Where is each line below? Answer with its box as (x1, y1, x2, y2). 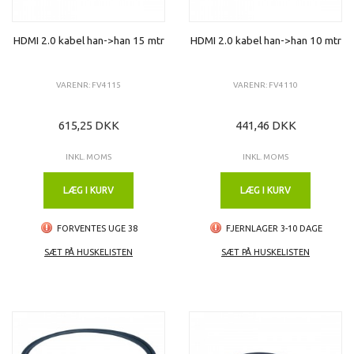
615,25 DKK (58, 118, 119, 132)
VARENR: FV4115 (56, 80, 121, 89)
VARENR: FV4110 (233, 80, 298, 89)
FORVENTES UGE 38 (56, 223, 137, 233)
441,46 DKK (235, 118, 296, 132)
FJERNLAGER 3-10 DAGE (225, 223, 322, 233)
